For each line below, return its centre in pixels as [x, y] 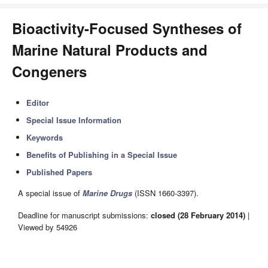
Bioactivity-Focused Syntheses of [127, 28]
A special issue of [50, 193]
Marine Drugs [107, 193]
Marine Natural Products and [110, 50]
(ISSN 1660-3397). [165, 193]
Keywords [45, 137]
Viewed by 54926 [48, 227]
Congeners [49, 71]
